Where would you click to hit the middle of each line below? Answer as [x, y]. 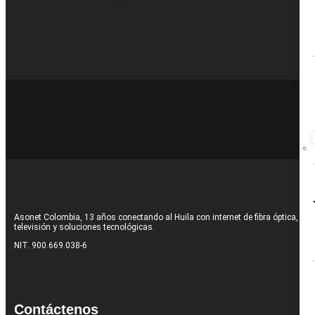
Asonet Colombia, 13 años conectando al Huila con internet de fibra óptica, [156, 218]
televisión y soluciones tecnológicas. [84, 227]
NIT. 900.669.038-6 [51, 246]
